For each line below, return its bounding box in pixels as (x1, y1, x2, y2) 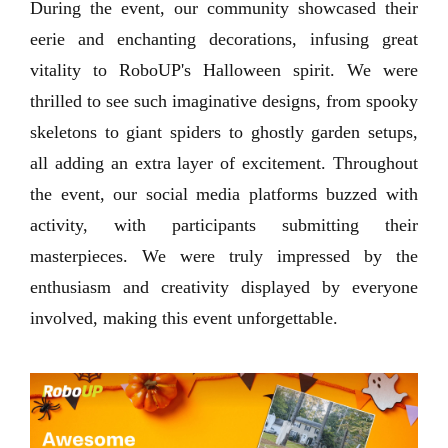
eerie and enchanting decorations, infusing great (30, 29, 418, 49)
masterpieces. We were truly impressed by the (30, 246, 418, 266)
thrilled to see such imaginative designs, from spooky (30, 91, 418, 111)
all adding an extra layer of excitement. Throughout (30, 153, 418, 173)
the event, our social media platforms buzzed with (30, 184, 418, 204)
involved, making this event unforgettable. (30, 308, 338, 328)
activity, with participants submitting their (30, 215, 418, 235)
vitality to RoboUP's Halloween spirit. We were (30, 60, 418, 80)
